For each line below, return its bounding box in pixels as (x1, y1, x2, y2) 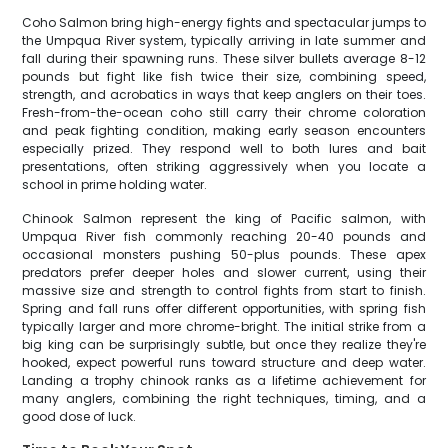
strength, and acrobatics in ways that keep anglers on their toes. (22, 86, 426, 103)
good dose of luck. (22, 408, 137, 425)
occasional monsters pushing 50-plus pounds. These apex (22, 246, 426, 263)
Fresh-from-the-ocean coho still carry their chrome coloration (22, 104, 426, 121)
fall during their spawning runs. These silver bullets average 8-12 (22, 50, 426, 67)
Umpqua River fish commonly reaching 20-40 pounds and (22, 228, 426, 245)
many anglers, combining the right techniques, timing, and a (22, 390, 426, 407)
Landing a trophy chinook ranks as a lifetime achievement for (22, 372, 426, 389)
